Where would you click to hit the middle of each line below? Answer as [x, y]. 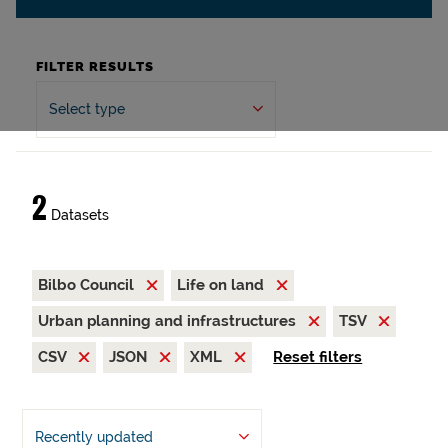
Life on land [222, 285]
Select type [87, 109]
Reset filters [318, 357]
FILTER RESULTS [95, 66]
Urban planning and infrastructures [169, 321]
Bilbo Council [88, 285]
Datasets [78, 215]
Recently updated [93, 437]
